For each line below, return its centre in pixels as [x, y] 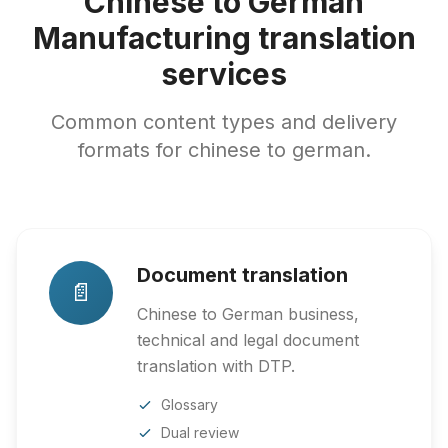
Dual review [200, 432]
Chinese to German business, [248, 314]
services [224, 74]
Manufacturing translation [224, 38]
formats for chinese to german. [224, 150]
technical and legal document [248, 340]
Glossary [189, 404]
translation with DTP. [216, 366]
